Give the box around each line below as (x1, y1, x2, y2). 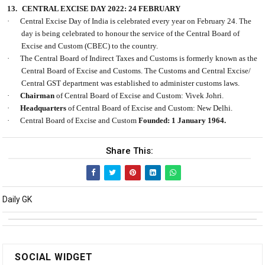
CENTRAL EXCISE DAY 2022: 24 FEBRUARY (22, 4, 181, 14)
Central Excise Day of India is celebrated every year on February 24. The (20, 17, 252, 26)
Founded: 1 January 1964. (138, 116, 227, 125)
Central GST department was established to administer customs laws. (21, 79, 240, 88)
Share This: (106, 146, 153, 157)
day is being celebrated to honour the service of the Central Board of (21, 29, 240, 38)
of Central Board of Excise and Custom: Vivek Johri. (54, 91, 224, 101)
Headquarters (20, 104, 67, 113)
